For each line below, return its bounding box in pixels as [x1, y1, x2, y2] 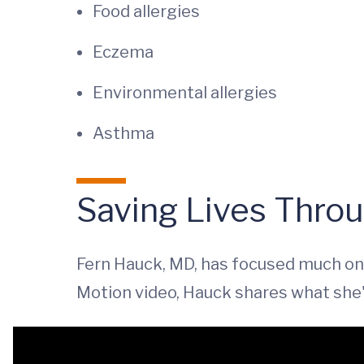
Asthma [93, 123, 154, 143]
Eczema [93, 42, 154, 62]
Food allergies [93, 2, 200, 21]
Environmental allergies [93, 83, 277, 102]
